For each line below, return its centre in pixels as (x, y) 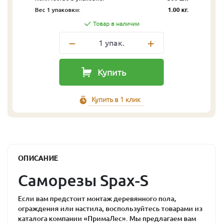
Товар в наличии (116, 24)
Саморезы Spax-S (83, 180)
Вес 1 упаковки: (57, 10)
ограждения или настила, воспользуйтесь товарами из (110, 208)
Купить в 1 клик (116, 100)
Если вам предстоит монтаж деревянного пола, (97, 198)
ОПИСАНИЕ (38, 158)
